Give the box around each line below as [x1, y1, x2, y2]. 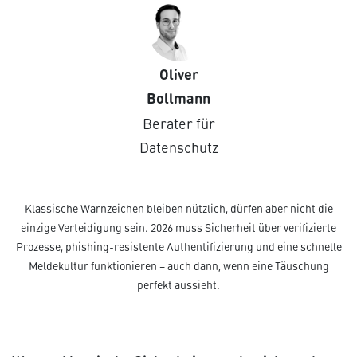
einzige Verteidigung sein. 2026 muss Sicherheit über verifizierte [21, 220, 336, 236]
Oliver [159, 63, 198, 84]
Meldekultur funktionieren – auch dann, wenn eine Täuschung [28, 258, 329, 274]
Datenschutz [139, 137, 218, 158]
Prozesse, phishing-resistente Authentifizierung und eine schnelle [15, 239, 342, 255]
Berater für [142, 113, 215, 134]
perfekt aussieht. [137, 277, 220, 293]
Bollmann [147, 87, 210, 108]
